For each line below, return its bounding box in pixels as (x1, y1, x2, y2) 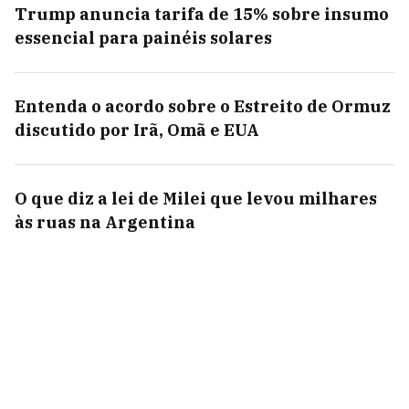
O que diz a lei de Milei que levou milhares (15, 188, 377, 209)
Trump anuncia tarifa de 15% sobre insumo (15, 4, 389, 25)
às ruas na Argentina (15, 212, 195, 233)
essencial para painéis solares (15, 27, 272, 48)
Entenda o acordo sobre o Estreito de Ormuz (15, 96, 391, 117)
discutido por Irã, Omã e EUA (15, 120, 259, 141)
